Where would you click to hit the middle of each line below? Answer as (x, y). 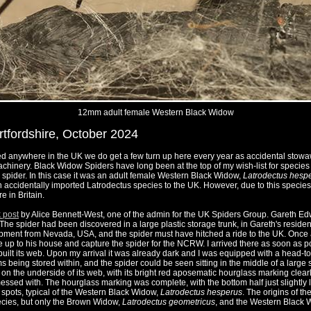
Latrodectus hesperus (201, 293)
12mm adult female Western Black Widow (155, 113)
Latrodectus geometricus (169, 302)
